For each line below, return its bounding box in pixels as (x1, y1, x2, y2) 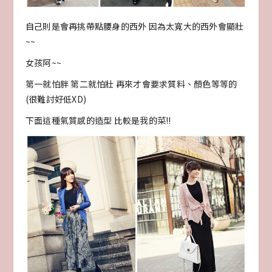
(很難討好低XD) (25, 93, 87, 106)
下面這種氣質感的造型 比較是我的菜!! (25, 114, 171, 127)
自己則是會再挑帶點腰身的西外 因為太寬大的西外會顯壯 (25, 20, 244, 33)
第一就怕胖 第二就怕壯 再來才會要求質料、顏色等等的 (25, 78, 237, 90)
